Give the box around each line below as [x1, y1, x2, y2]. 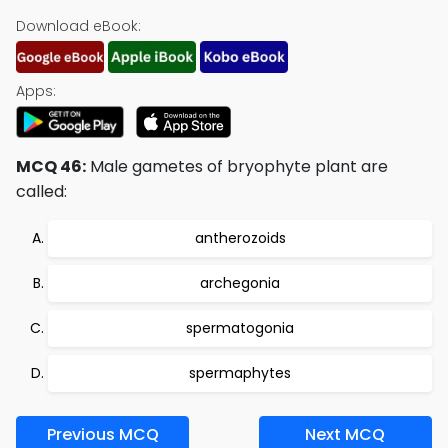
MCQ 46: [16, 155, 86, 178]
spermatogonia [186, 318, 294, 338]
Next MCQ [305, 423, 386, 446]
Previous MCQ [46, 423, 159, 446]
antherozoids [194, 228, 286, 248]
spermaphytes [189, 363, 291, 383]
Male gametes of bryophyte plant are [86, 155, 388, 178]
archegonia [200, 273, 280, 293]
